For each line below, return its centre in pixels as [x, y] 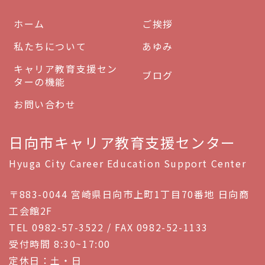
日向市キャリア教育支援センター [123, 142]
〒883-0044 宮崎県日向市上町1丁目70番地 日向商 [129, 194]
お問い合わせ [45, 104]
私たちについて [50, 46]
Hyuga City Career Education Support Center [128, 163]
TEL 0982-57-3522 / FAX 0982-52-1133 [109, 227]
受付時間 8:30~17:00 [60, 243]
